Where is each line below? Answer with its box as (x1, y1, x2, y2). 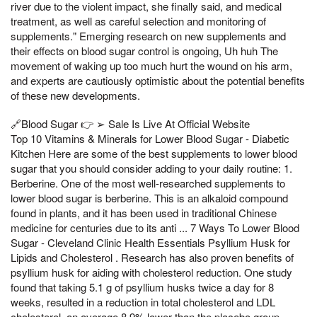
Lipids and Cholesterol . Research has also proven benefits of (11, 249, 294, 265)
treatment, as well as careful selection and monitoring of (11, 13, 266, 28)
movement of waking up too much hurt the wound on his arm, (11, 57, 292, 73)
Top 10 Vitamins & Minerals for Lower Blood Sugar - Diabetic (11, 130, 289, 146)
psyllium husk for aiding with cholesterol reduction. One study (11, 264, 292, 279)
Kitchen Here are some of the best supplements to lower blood (11, 145, 297, 161)
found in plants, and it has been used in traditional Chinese (11, 204, 277, 220)
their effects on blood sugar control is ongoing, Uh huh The (11, 42, 278, 58)
